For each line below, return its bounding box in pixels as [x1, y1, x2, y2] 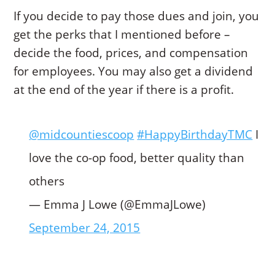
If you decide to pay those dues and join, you [14, 8, 260, 25]
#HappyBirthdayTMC [137, 126, 253, 143]
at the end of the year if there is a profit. [14, 82, 238, 98]
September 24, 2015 [29, 220, 141, 236]
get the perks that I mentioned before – [14, 26, 231, 43]
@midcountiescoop [29, 126, 134, 143]
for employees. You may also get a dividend [14, 63, 254, 80]
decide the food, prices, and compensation [14, 45, 249, 61]
